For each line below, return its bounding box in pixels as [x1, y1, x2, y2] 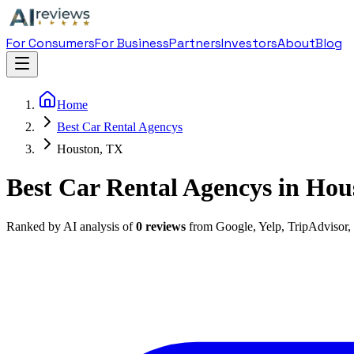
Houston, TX [57, 142, 123, 156]
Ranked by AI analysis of [6, 219, 133, 233]
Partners [169, 35, 221, 51]
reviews [142, 219, 186, 233]
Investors [221, 35, 277, 51]
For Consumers [6, 35, 95, 51]
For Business [95, 35, 169, 51]
